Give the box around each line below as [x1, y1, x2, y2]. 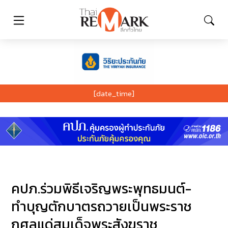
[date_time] [94, 87, 134, 99]
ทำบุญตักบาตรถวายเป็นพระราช [11, 196, 192, 217]
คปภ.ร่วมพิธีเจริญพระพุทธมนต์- [11, 178, 192, 199]
